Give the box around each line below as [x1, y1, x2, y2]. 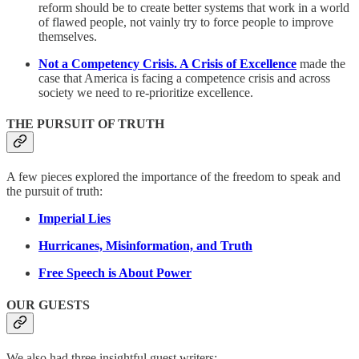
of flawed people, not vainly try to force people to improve [38, 14, 333, 29]
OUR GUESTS [6, 297, 90, 312]
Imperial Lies [38, 212, 111, 226]
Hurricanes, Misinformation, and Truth [38, 239, 252, 253]
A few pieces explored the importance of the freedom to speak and [6, 170, 341, 184]
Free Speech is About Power [38, 266, 192, 280]
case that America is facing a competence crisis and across [38, 71, 330, 85]
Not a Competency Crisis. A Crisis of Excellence [38, 56, 296, 71]
